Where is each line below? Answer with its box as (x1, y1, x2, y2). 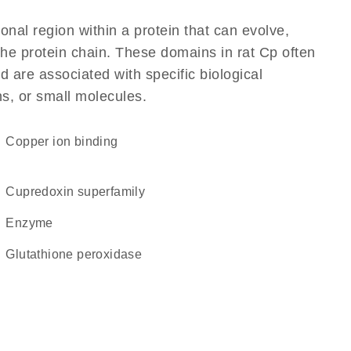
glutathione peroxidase (15, 248, 143, 261)
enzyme (14, 216, 53, 230)
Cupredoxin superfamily (15, 185, 146, 198)
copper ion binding (15, 135, 118, 148)
